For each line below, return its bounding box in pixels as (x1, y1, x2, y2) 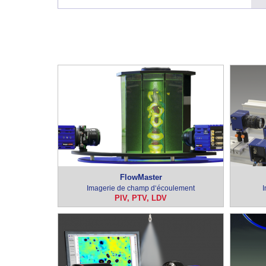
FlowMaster (119, 173, 162, 182)
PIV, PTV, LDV (115, 194, 167, 202)
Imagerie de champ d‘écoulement (87, 184, 195, 192)
